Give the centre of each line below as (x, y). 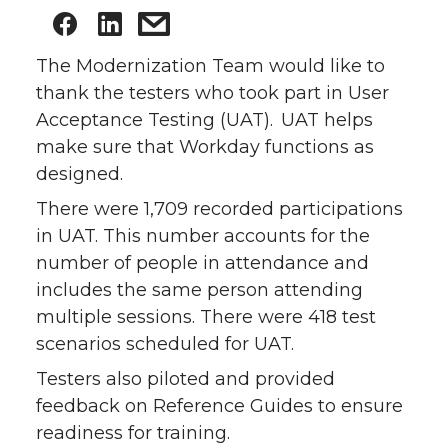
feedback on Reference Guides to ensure (219, 406)
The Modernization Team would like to (210, 66)
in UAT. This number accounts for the (203, 236)
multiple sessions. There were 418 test (206, 317)
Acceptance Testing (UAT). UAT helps (204, 120)
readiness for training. (133, 433)
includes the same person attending (199, 290)
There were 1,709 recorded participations (219, 209)
